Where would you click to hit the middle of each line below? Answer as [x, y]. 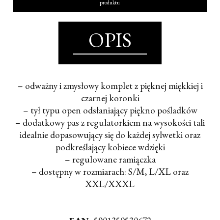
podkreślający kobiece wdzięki [110, 147]
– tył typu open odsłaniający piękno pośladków [110, 110]
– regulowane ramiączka [110, 160]
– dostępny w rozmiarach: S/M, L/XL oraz [110, 172]
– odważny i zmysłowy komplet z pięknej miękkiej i [110, 86]
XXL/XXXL [110, 184]
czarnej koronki [110, 98]
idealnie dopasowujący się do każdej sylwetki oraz [110, 135]
